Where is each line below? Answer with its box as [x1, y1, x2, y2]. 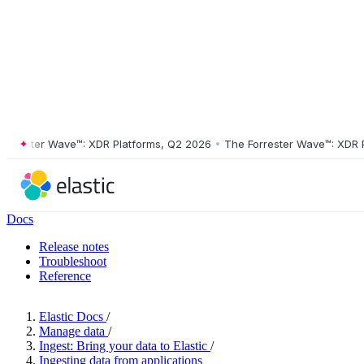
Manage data [39, 324, 105, 338]
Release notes [39, 240, 109, 253]
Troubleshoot [39, 254, 106, 268]
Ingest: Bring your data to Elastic [39, 339, 207, 353]
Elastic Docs [39, 310, 103, 323]
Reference [39, 269, 91, 283]
